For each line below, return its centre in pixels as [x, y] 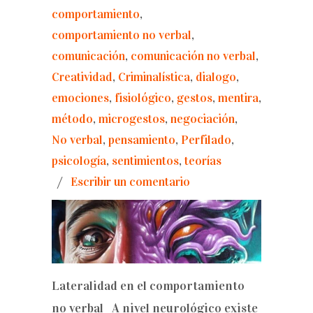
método [72, 119]
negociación [203, 119]
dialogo [216, 77]
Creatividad [82, 77]
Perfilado [206, 140]
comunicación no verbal [193, 56]
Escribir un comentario [130, 182]
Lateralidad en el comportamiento [148, 286]
